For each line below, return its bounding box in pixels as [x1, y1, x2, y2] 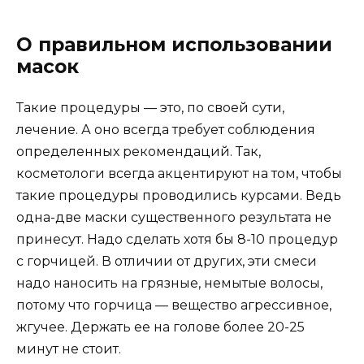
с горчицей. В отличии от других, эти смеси [16, 253, 317, 270]
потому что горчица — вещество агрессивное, [16, 297, 331, 314]
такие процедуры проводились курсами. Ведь [16, 188, 341, 204]
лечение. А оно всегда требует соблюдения [16, 122, 315, 138]
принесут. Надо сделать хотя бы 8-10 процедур [16, 232, 338, 248]
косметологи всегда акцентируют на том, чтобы [16, 166, 342, 182]
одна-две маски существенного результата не [16, 210, 331, 226]
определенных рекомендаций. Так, [16, 144, 261, 160]
